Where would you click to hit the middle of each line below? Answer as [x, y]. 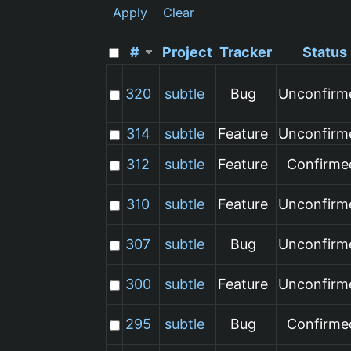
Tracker [246, 52]
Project [188, 52]
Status [324, 52]
